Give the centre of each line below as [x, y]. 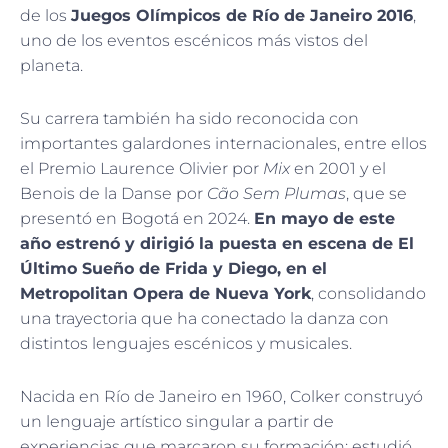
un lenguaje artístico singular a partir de [177, 421]
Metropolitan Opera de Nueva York [165, 293]
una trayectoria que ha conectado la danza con [204, 318]
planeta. [51, 65]
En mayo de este [324, 218]
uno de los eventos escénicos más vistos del [194, 40]
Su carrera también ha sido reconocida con [189, 118]
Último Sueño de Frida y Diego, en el [173, 268]
